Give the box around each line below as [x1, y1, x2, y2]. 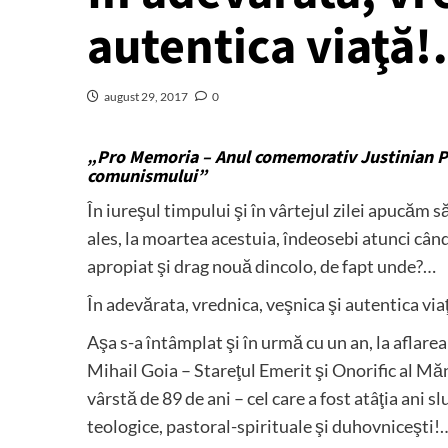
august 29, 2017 [104, 89, 188, 105]
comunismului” [87, 164, 207, 190]
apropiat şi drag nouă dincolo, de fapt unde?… [87, 255, 436, 278]
